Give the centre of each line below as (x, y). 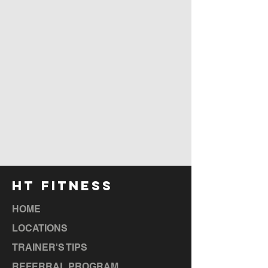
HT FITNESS (63, 186)
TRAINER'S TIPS (50, 247)
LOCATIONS (40, 228)
